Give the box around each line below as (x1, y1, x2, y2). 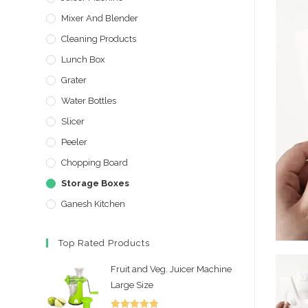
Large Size (111, 280, 154, 290)
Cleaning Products (61, 34, 137, 44)
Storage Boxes (61, 178, 130, 188)
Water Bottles (61, 96, 117, 106)
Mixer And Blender (61, 13, 139, 23)
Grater (61, 75, 87, 85)
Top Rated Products (58, 238, 151, 248)
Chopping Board (61, 157, 129, 168)
